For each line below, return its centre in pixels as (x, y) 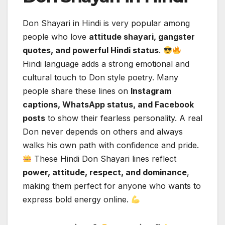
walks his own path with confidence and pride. (111, 145)
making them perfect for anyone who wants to (112, 186)
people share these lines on (77, 91)
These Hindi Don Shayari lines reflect (104, 159)
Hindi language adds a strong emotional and (106, 64)
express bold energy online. (77, 200)
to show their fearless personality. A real (124, 118)
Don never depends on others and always (103, 132)
